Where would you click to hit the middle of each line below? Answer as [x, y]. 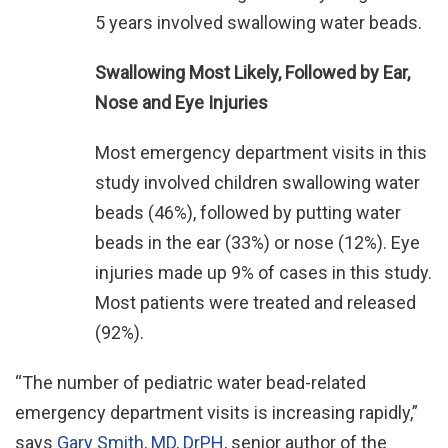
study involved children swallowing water [257, 182]
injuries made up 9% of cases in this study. [263, 272]
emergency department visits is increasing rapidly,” [216, 412]
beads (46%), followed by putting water [248, 212]
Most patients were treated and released [255, 302]
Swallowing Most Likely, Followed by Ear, [252, 72]
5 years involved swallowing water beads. [258, 22]
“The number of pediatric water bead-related [190, 382]
